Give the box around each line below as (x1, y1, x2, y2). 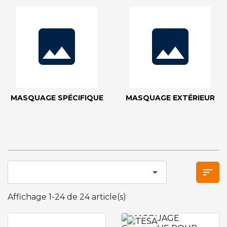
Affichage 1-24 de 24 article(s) (8, 192, 126, 202)
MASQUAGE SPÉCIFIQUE (10, 93, 103, 102)
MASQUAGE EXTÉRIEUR (126, 93, 215, 102)
